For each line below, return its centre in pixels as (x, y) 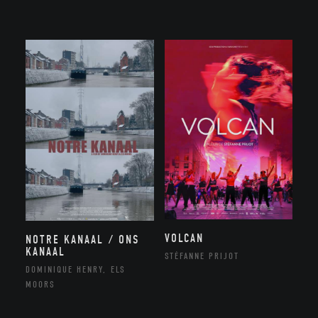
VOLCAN (184, 238)
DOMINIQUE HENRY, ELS (75, 270)
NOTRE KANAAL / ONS (82, 240)
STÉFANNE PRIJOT (202, 256)
